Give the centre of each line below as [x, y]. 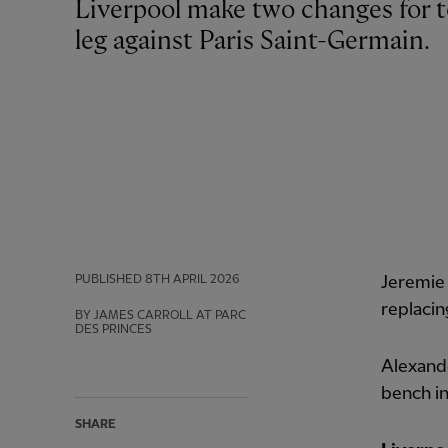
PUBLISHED [108, 280]
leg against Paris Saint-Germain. [252, 41]
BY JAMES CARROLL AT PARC [160, 316]
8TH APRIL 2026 [192, 280]
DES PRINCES [113, 330]
